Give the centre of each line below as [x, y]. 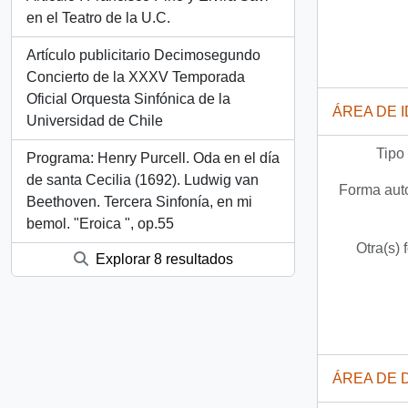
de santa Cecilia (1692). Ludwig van [143, 180]
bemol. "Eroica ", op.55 [100, 224]
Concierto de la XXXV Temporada [136, 77]
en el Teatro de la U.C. [98, 18]
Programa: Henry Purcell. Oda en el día [153, 158]
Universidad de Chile [95, 121]
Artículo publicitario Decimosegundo [143, 55]
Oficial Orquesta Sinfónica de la [128, 99]
